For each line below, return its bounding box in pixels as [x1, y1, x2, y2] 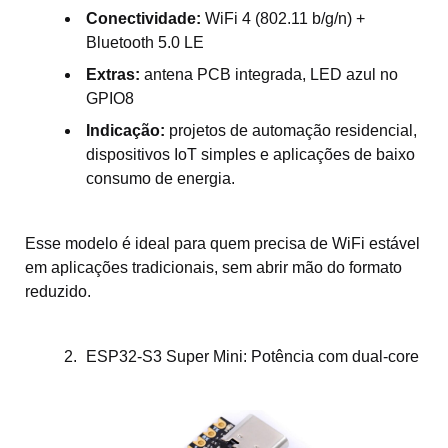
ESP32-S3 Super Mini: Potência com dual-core [86, 347, 419, 365]
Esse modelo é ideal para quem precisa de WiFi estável [25, 234, 420, 252]
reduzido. [25, 282, 91, 300]
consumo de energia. [86, 169, 235, 187]
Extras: [86, 65, 140, 83]
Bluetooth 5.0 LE [86, 33, 204, 51]
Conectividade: [86, 9, 201, 27]
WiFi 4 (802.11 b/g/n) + [201, 9, 365, 27]
